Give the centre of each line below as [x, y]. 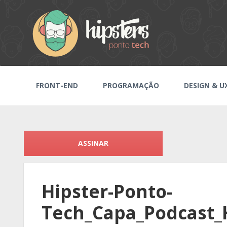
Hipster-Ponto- [107, 191]
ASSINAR [93, 143]
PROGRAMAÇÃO [131, 85]
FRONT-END [57, 85]
